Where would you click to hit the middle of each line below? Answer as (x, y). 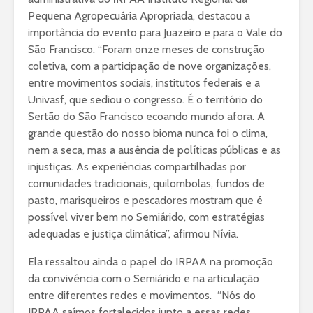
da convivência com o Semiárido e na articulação (144, 278)
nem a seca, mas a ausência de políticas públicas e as (154, 150)
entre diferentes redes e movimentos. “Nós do (142, 295)
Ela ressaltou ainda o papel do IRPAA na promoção (151, 261)
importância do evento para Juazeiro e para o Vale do (155, 32)
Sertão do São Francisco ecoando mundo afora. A (146, 116)
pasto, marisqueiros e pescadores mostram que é (145, 200)
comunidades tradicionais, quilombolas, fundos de (146, 183)
